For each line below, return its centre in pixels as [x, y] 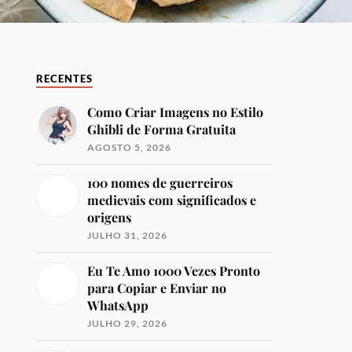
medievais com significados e [172, 200]
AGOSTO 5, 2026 [130, 147]
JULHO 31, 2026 [128, 235]
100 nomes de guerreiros [160, 183]
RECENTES [65, 79]
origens [110, 217]
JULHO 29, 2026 [128, 323]
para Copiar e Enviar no [157, 288]
